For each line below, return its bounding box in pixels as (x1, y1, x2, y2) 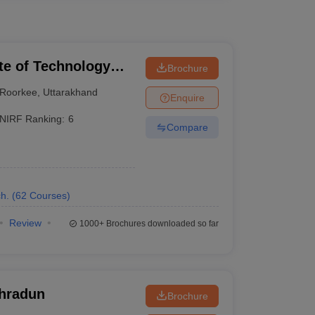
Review (8, 217, 41, 229)
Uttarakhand (43, 86, 98, 98)
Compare (166, 121, 208, 133)
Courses (29, 190, 67, 201)
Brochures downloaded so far (103, 219, 219, 229)
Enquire (169, 91, 205, 103)
